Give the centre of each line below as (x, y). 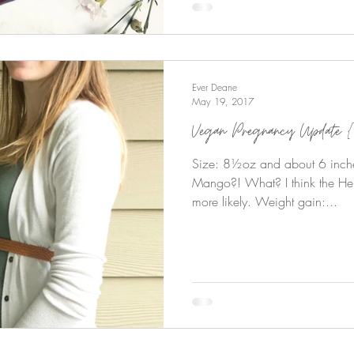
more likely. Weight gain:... (265, 201)
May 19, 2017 (223, 101)
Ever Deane (215, 87)
